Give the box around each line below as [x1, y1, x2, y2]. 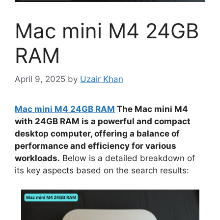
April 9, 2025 [15, 74, 65, 84]
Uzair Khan [80, 74, 123, 84]
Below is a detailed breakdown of [60, 153, 195, 164]
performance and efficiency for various [15, 141, 176, 151]
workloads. [15, 153, 60, 164]
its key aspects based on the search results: [15, 165, 189, 176]
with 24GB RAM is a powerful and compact [15, 116, 191, 127]
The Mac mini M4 [115, 104, 188, 114]
